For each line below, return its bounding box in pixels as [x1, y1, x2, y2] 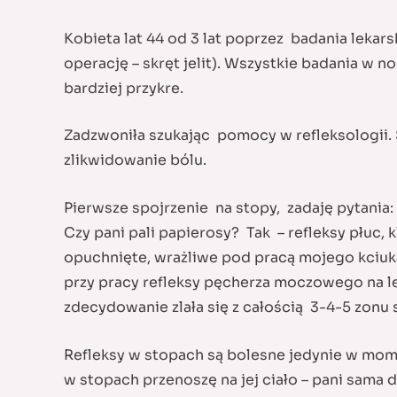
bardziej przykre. [64, 78, 183, 97]
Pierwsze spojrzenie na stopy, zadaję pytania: [64, 198, 393, 217]
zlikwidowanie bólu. [64, 151, 206, 170]
